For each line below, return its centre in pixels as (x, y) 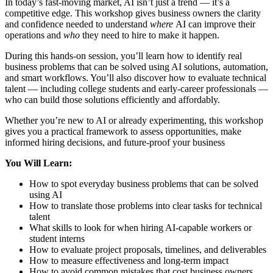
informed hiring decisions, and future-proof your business (115, 142)
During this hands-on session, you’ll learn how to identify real (123, 55)
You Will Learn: (38, 163)
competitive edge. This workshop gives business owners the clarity (133, 13)
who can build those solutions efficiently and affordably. (112, 99)
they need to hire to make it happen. (150, 35)
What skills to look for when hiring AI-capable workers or (140, 227)
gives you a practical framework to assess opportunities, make (123, 131)
